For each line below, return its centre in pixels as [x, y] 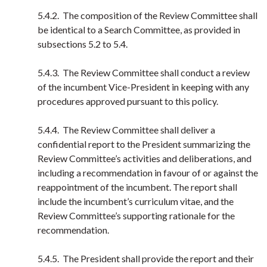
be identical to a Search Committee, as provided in [139, 30]
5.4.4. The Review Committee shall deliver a [126, 130]
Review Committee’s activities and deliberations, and [145, 158]
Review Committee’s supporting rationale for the [136, 215]
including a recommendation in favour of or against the [148, 173]
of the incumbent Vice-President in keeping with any [143, 87]
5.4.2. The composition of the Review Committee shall [148, 15]
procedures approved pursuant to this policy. [128, 101]
